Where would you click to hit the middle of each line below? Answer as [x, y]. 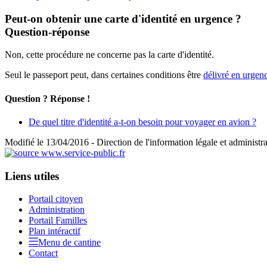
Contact [43, 253]
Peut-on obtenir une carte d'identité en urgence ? [123, 18]
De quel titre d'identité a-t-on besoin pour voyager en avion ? [142, 122]
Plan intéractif [55, 231]
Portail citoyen [56, 199]
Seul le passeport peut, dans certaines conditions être [104, 75]
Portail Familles [58, 221]
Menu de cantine [69, 243]
